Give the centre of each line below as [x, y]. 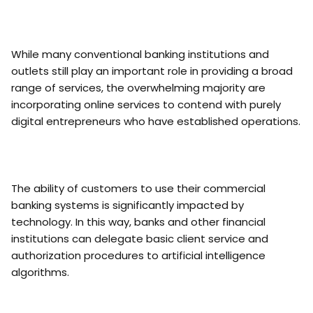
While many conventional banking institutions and [140, 54]
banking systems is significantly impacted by [128, 205]
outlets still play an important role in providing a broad [152, 71]
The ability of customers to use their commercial [138, 188]
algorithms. [40, 272]
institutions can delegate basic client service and [140, 239]
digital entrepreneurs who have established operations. [156, 121]
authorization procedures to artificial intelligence [138, 255]
